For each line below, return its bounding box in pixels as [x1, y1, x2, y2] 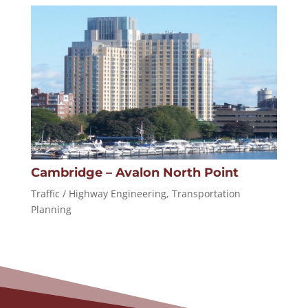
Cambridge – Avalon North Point [30, 165, 239, 181]
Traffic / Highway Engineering [30, 187, 166, 201]
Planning [30, 203, 71, 217]
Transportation [171, 187, 241, 201]
